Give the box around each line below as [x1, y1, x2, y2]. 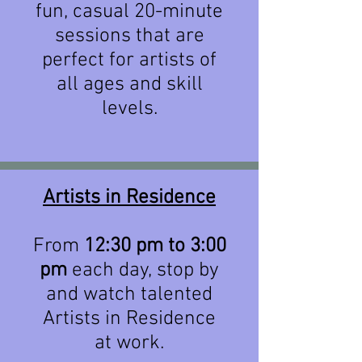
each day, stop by [67, 259, 219, 283]
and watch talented [46, 283, 213, 307]
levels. [101, 97, 158, 121]
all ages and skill [56, 73, 203, 97]
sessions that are [54, 24, 204, 48]
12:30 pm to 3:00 [83, 234, 226, 259]
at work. [95, 331, 164, 356]
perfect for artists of [42, 48, 217, 73]
